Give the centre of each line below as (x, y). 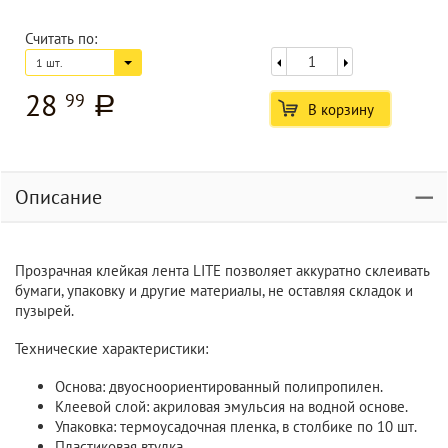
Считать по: (61, 38)
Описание (58, 197)
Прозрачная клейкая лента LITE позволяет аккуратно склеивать (222, 270)
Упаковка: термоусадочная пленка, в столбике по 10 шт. (236, 426)
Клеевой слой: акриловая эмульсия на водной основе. (231, 406)
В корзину (340, 109)
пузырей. (44, 310)
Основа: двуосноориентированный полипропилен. (219, 386)
